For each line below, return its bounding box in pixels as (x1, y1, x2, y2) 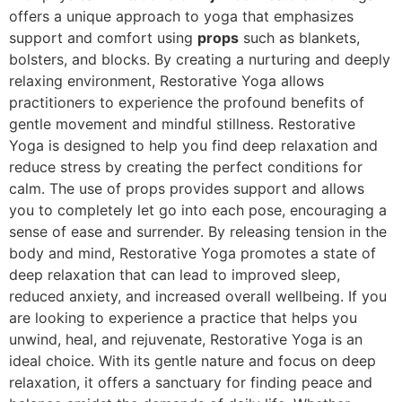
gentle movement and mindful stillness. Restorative (9, 114, 355, 133)
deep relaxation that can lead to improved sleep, (9, 265, 340, 284)
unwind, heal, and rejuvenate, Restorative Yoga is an (9, 329, 363, 348)
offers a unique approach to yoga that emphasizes (9, 6, 354, 25)
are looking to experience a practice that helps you (9, 308, 357, 327)
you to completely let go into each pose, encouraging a (9, 200, 387, 219)
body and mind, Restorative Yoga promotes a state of (9, 243, 376, 262)
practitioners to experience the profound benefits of (9, 92, 364, 111)
